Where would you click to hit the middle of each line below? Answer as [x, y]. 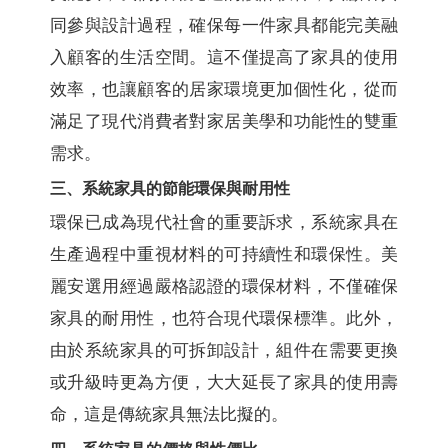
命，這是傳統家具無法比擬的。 [169, 415]
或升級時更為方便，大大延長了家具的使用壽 [224, 383]
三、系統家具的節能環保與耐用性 [170, 189]
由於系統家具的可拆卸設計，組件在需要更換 [224, 351]
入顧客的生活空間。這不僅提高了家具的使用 [224, 58]
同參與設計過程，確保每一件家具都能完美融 [224, 26]
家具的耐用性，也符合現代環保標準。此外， [224, 319]
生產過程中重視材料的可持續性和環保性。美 [224, 255]
